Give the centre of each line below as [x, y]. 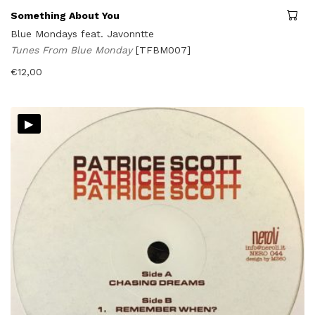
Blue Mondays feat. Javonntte [82, 33]
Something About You [65, 15]
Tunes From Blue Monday [73, 50]
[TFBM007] [163, 50]
